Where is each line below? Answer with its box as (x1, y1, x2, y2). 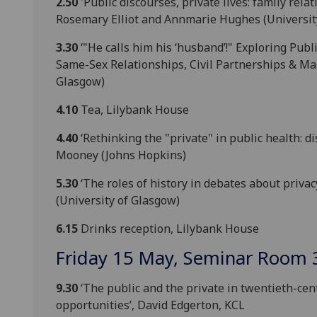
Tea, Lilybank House (78, 102, 189, 118)
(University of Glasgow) (56, 192, 180, 209)
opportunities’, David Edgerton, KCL (56, 297, 245, 313)
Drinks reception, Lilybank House (78, 221, 259, 237)
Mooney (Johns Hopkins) (56, 147, 186, 163)
